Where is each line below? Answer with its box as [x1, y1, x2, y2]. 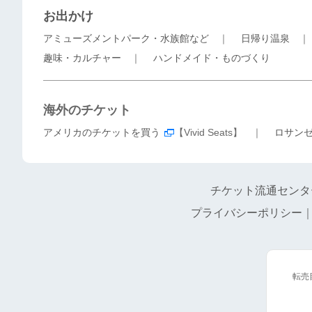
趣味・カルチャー [43, 52, 121, 63]
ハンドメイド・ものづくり [153, 52, 270, 63]
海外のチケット [43, 103, 131, 117]
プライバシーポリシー [191, 207, 302, 219]
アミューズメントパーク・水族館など [43, 33, 209, 44]
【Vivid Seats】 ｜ [174, 127, 274, 138]
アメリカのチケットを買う [43, 127, 160, 138]
